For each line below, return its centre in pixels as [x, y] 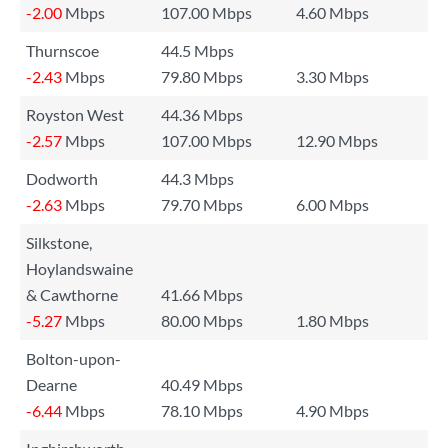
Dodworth [62, 178]
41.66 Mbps [202, 294]
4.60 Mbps [332, 12]
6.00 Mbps [332, 204]
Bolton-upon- [73, 358]
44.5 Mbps [197, 50]
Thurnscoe [62, 50]
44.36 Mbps [202, 114]
